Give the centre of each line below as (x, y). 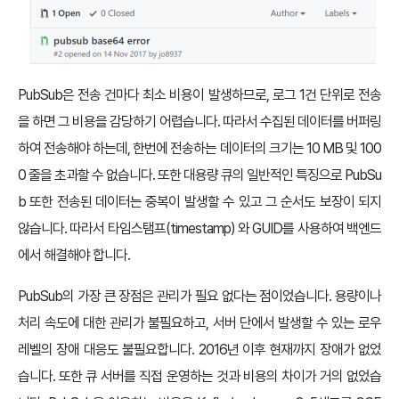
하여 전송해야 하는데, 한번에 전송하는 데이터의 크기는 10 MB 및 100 (199, 149)
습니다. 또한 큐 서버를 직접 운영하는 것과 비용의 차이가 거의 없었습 (199, 377)
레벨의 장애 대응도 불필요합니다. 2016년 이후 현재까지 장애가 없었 (199, 350)
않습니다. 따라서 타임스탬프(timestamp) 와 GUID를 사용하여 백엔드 (199, 229)
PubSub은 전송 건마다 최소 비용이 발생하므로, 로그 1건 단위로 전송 (199, 95)
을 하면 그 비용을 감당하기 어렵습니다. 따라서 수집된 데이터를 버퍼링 (199, 122)
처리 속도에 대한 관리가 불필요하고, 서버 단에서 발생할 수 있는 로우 (199, 323)
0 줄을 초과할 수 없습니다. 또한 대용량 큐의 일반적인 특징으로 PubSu (199, 175)
